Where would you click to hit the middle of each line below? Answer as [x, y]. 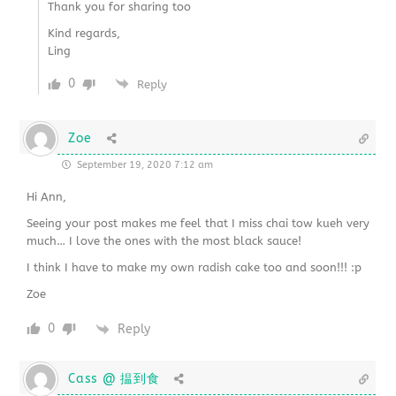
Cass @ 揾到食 [114, 378]
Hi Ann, [47, 197]
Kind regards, [84, 34]
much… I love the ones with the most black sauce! [164, 241]
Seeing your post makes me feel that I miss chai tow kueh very [198, 224]
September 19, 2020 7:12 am [144, 165]
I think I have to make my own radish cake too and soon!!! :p [194, 268]
